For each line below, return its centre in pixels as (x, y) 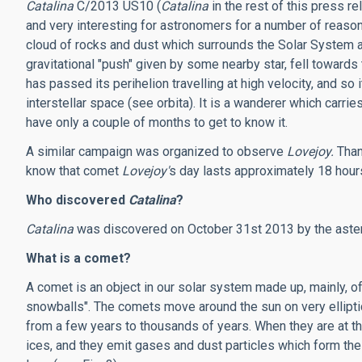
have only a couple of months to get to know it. (157, 122)
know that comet (74, 171)
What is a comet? (78, 258)
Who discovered (77, 200)
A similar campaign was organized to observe (156, 152)
